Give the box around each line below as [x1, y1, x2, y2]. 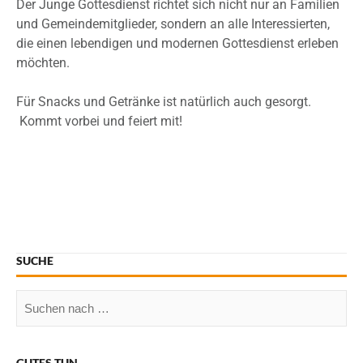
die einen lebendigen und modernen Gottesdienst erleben [16, 36, 339, 52]
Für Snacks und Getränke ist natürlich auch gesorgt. [16, 94, 311, 110]
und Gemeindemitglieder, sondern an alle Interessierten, [16, 16, 330, 32]
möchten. [16, 55, 70, 71]
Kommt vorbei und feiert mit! [16, 113, 182, 130]
